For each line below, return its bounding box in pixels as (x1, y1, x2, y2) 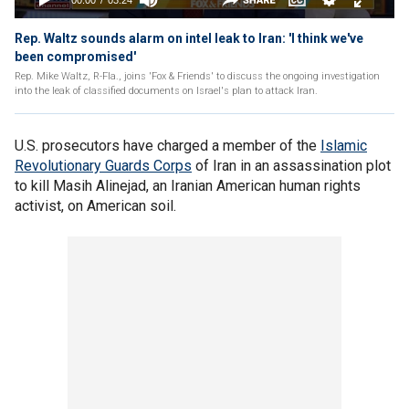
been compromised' (15, 49, 136, 64)
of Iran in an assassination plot (192, 157, 391, 174)
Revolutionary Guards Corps (15, 157, 192, 174)
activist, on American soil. (15, 197, 176, 215)
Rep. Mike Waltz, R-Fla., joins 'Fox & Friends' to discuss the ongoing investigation (15, 70, 380, 82)
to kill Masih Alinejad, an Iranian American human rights (15, 177, 361, 194)
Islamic (320, 137, 367, 154)
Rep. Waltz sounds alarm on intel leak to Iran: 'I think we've (15, 31, 363, 46)
